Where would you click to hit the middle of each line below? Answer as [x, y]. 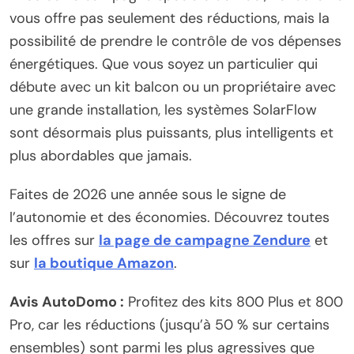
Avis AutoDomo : [67, 302]
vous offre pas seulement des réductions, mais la [169, 19]
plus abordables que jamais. [101, 156]
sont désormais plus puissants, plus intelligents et [171, 133]
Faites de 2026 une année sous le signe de [148, 195]
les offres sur [54, 241]
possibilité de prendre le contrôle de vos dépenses [175, 41]
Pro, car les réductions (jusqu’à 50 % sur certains [169, 325]
